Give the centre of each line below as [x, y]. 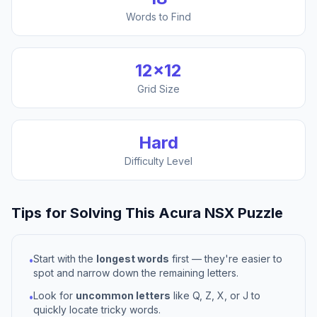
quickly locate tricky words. [97, 310]
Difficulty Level [158, 161]
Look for [54, 295]
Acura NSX [196, 213]
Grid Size [158, 89]
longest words [133, 259]
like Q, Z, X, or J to [215, 295]
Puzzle [259, 213]
